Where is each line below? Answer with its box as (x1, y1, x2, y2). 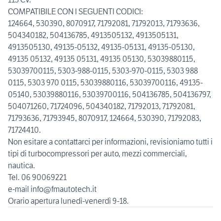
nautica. (8, 160, 35, 171)
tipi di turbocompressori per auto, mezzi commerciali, (8, 148, 187, 159)
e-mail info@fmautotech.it (8, 184, 97, 194)
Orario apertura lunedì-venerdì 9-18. (8, 196, 129, 206)
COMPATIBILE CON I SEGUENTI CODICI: (8, 6, 143, 17)
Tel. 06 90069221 (8, 172, 67, 183)
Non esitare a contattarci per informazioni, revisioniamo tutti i (8, 137, 213, 147)
